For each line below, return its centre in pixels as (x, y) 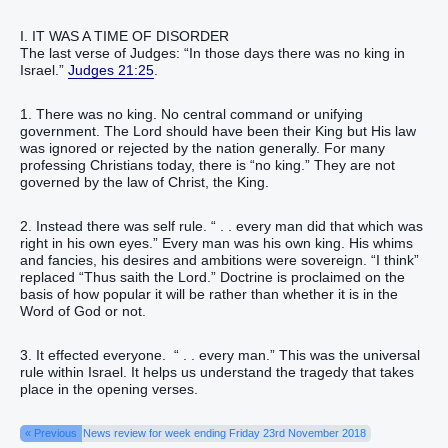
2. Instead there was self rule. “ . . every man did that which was (221, 225)
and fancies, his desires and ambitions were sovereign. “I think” (219, 259)
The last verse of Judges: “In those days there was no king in (212, 52)
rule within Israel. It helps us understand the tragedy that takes (217, 372)
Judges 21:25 (111, 69)
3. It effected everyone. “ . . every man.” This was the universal (220, 355)
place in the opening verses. (109, 389)
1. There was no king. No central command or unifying (191, 113)
